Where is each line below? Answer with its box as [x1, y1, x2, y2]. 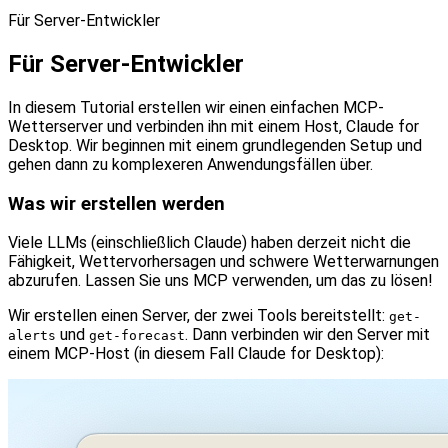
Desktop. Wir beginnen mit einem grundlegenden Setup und [8, 135, 422, 155]
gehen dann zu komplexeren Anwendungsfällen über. [8, 154, 373, 174]
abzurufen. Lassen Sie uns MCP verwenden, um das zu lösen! [8, 271, 433, 291]
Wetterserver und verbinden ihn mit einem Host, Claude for [8, 116, 419, 136]
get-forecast [89, 328, 185, 344]
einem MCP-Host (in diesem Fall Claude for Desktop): [8, 344, 384, 364]
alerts [8, 328, 56, 344]
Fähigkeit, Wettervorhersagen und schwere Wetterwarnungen [8, 252, 439, 272]
